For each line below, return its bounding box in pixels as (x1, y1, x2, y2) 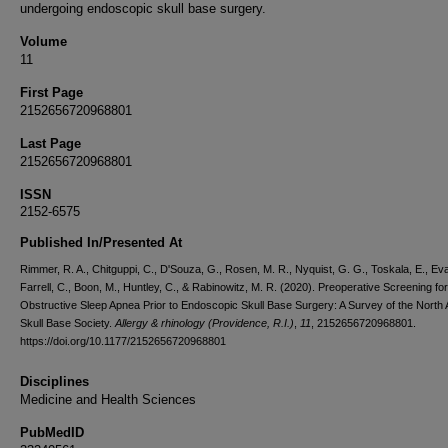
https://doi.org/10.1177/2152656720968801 (20, 335, 226, 347)
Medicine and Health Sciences (20, 392, 196, 407)
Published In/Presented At (20, 235, 182, 250)
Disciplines (20, 374, 89, 389)
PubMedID (20, 425, 84, 440)
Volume (20, 34, 67, 49)
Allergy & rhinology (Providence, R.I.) (115, 317, 294, 329)
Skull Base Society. (20, 317, 115, 329)
